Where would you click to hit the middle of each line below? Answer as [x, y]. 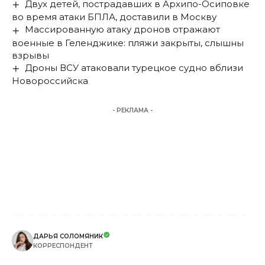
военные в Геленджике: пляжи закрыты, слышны [128, 43]
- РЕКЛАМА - [132, 110]
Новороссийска [50, 80]
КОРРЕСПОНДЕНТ [63, 245]
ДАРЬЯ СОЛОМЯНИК [68, 236]
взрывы [30, 55]
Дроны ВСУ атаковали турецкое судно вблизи [134, 67]
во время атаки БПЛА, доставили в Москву [114, 17]
